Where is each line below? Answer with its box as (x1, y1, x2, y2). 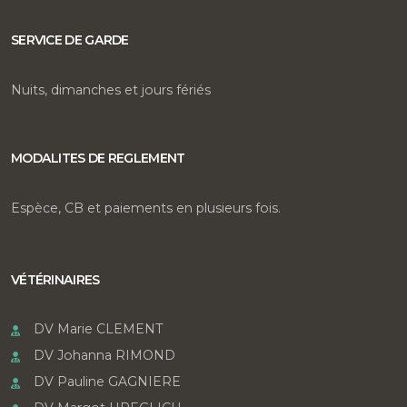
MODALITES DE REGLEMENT (11, 149, 185, 166)
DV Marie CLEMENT (34, 320, 163, 337)
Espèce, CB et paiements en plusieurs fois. (11, 199, 281, 216)
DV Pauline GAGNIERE (34, 372, 181, 390)
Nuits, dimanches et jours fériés (11, 81, 211, 98)
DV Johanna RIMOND (34, 346, 175, 363)
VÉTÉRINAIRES (11, 271, 100, 288)
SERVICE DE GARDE (11, 31, 129, 48)
